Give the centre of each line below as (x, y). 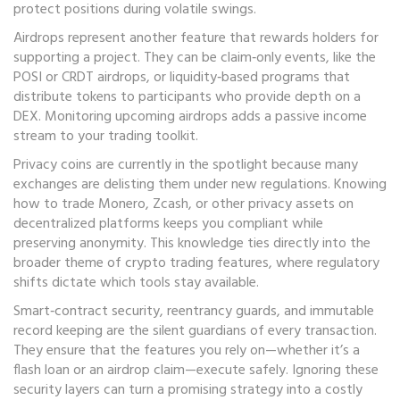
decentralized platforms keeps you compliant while (168, 224)
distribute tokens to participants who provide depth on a (187, 97)
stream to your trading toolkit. (106, 137)
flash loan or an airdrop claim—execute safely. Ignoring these (196, 371)
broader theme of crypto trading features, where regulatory (196, 263)
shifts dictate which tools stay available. (136, 283)
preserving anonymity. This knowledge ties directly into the (192, 244)
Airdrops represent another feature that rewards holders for (196, 38)
